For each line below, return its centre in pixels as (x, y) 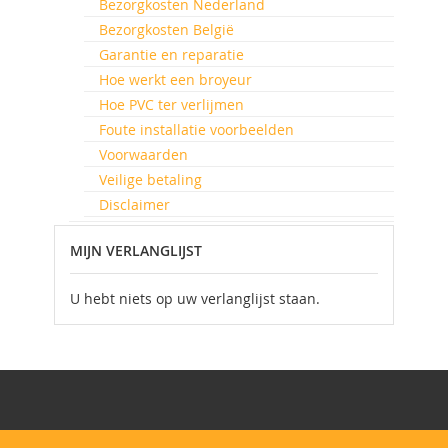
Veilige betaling (150, 179)
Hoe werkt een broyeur (175, 79)
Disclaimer (134, 204)
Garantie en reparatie (171, 54)
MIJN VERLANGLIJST (136, 250)
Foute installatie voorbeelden (196, 129)
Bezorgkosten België (166, 29)
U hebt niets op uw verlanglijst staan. (195, 298)
